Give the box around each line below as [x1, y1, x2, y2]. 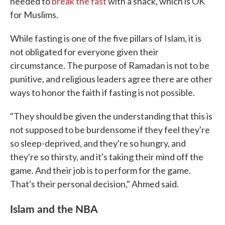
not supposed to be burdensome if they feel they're [10, 124, 210, 135]
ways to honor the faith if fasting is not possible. [10, 87, 195, 98]
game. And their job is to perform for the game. [10, 165, 191, 176]
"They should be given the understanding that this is [10, 110, 212, 122]
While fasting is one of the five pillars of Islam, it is [10, 33, 201, 44]
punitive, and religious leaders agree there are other [10, 73, 212, 84]
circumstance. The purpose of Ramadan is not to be [10, 60, 209, 71]
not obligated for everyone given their [10, 46, 159, 57]
